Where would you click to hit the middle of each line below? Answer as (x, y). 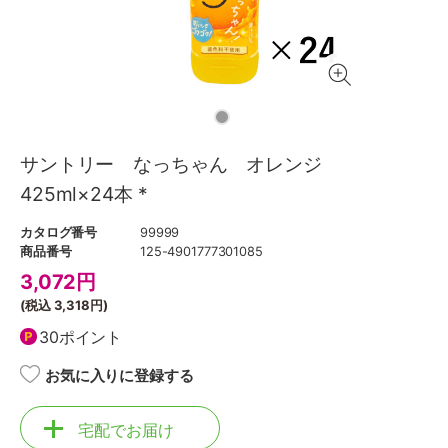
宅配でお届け (126, 430)
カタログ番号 (59, 232)
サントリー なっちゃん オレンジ (180, 164)
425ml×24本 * (84, 194)
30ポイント (81, 336)
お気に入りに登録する (119, 375)
